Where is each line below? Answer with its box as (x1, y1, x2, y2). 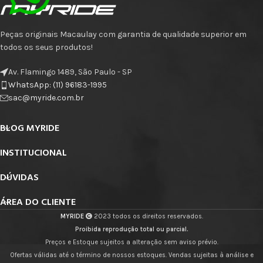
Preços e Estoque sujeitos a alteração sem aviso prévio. (45, 238, 218, 246)
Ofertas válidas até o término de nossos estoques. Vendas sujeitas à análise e (9, 251, 254, 259)
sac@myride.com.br (8, 93, 84, 103)
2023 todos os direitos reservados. (92, 213, 203, 220)
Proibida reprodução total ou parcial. (75, 225, 188, 233)
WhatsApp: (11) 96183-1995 (8, 80, 107, 90)
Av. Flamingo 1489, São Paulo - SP (8, 67, 132, 77)
